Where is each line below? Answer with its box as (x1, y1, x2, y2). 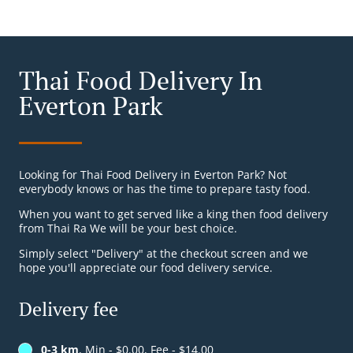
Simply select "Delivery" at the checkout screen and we (19, 246, 308, 262)
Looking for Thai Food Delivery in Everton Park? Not (19, 167, 287, 183)
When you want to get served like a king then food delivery (19, 206, 328, 222)
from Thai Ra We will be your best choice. (19, 221, 237, 236)
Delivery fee (19, 296, 118, 322)
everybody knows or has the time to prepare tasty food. (19, 181, 310, 197)
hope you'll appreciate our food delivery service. (19, 260, 273, 276)
